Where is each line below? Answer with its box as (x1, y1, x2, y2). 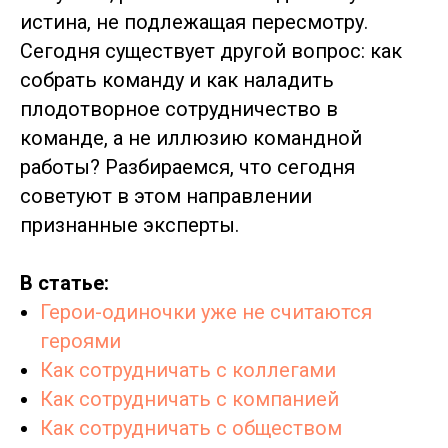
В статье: (20, 271, 109, 295)
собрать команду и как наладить (20, 68, 334, 92)
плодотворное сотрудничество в (20, 97, 338, 121)
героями (40, 329, 121, 353)
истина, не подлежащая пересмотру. (20, 10, 368, 34)
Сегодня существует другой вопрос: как (20, 39, 402, 63)
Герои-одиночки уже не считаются (40, 300, 372, 324)
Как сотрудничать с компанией (40, 387, 339, 411)
